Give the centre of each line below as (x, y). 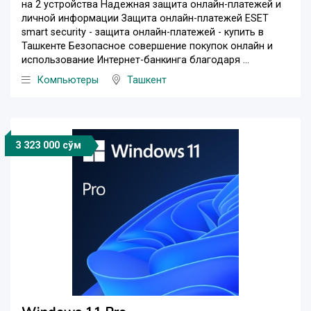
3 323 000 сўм (48, 145)
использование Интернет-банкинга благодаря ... (135, 60)
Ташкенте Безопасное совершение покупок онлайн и (147, 46)
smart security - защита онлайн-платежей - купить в (143, 32)
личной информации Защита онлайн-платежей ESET (145, 18)
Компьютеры (68, 80)
